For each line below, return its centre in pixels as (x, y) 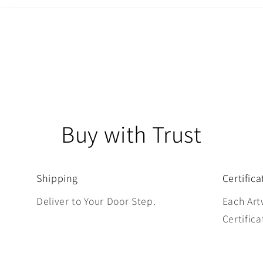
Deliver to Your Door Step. (96, 201)
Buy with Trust (131, 134)
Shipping (57, 178)
